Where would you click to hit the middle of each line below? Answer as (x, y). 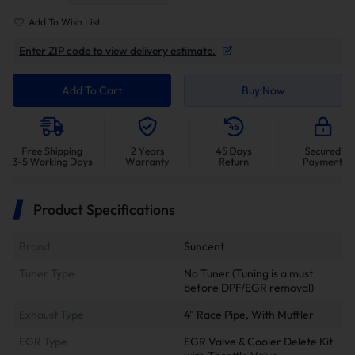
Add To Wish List (64, 21)
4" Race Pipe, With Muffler (249, 314)
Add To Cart (92, 91)
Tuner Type (47, 273)
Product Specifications (104, 209)
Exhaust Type (52, 314)
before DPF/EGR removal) (249, 287)
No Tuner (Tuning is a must (248, 273)
